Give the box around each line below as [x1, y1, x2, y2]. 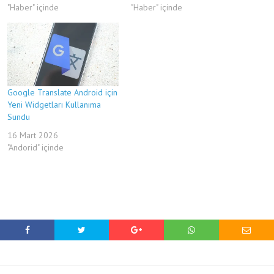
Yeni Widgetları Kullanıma [7, 98, 101, 110]
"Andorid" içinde [7, 141, 64, 153]
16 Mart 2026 [7, 129, 58, 141]
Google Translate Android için [7, 86, 117, 98]
